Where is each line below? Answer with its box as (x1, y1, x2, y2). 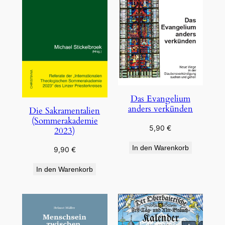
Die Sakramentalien (29, 104, 100, 117)
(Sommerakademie (31, 115, 98, 127)
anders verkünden (128, 103, 193, 115)
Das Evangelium (130, 93, 190, 105)
